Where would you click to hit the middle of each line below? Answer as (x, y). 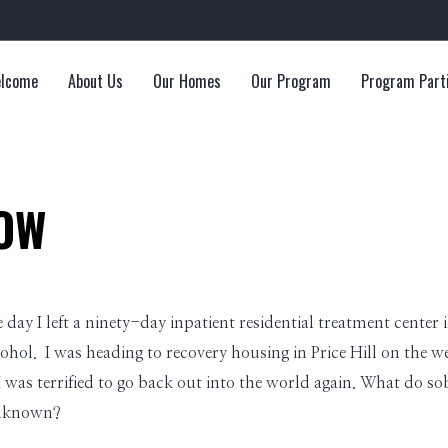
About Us (95, 81)
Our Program (291, 81)
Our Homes (187, 81)
